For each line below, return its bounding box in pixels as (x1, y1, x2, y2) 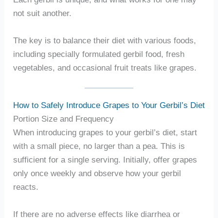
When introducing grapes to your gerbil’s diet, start (13, 127, 197, 138)
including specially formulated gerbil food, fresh (13, 49, 184, 59)
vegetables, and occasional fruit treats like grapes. (13, 62, 197, 73)
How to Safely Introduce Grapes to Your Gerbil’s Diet (13, 100, 205, 110)
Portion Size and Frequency (13, 114, 114, 124)
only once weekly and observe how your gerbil (13, 168, 181, 179)
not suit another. (13, 8, 72, 18)
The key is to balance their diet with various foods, (13, 35, 196, 45)
